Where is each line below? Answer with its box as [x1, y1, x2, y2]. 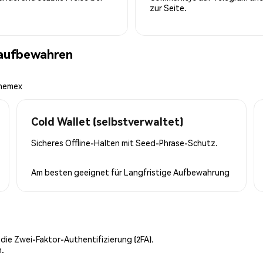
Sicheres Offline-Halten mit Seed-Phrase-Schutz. [31, 137, 218, 148]
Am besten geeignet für [31, 166, 124, 177]
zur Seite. [150, 2, 187, 13]
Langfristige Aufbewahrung [124, 166, 230, 177]
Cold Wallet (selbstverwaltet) [31, 114, 183, 128]
